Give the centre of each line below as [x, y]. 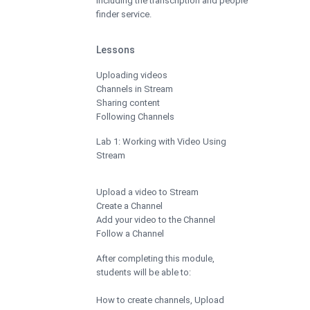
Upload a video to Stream [147, 192]
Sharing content [128, 102]
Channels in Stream [135, 89]
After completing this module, [155, 258]
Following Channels [135, 116]
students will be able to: [144, 272]
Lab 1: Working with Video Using [161, 141]
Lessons [116, 49]
